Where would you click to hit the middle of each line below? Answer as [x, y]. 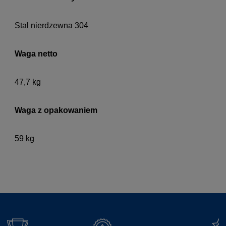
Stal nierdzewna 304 [51, 26]
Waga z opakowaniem [56, 110]
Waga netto [36, 54]
